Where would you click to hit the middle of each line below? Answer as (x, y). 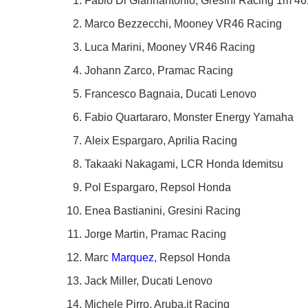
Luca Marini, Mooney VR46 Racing (170, 47)
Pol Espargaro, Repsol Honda (158, 187)
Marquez (133, 257)
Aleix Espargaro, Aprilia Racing (161, 140)
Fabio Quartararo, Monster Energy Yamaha (189, 117)
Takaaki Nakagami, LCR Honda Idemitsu (184, 164)
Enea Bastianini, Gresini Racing (163, 210)
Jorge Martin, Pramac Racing (155, 234)
